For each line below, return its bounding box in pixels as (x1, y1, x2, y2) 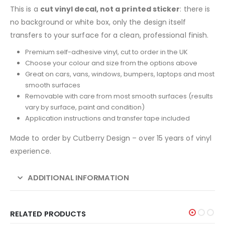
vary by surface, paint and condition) (25, 102, 145, 112)
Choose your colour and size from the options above (25, 58, 197, 68)
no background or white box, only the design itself (10, 17, 186, 27)
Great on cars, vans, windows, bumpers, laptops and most (25, 69, 214, 79)
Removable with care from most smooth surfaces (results (25, 91, 213, 101)
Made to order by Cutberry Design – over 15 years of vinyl (10, 133, 211, 143)
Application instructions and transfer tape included (25, 113, 190, 123)
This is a (10, 4, 40, 14)
